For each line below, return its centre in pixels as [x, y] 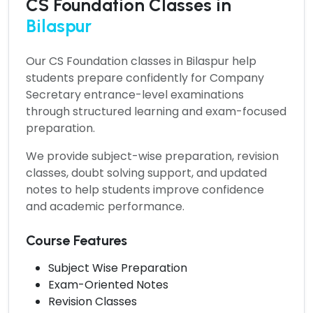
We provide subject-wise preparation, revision [152, 156]
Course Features [77, 240]
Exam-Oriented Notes [108, 284]
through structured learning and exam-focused [156, 111]
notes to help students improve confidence [145, 189]
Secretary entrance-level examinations [135, 94]
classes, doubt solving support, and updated [146, 173]
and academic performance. [105, 206]
